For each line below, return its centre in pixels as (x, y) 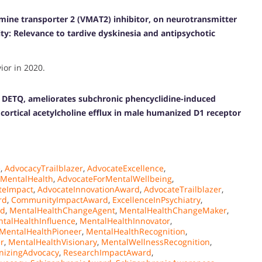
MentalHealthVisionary (53, 242)
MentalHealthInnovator (125, 220)
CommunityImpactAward (60, 199)
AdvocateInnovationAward (89, 189)
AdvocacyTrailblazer (44, 168)
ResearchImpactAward (107, 252)
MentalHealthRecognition (136, 231)
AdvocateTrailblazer (183, 189)
